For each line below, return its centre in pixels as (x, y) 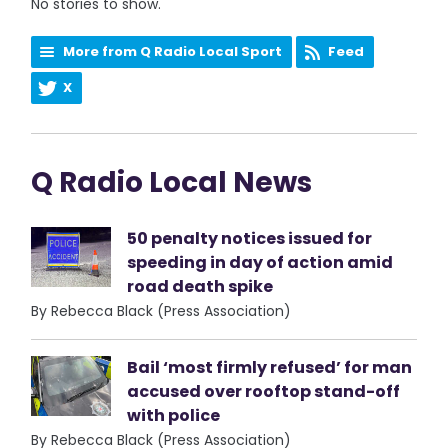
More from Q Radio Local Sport (173, 51)
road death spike (200, 286)
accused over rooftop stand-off (264, 391)
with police (174, 415)
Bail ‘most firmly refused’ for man (270, 367)
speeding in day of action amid (260, 262)
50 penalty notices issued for (250, 238)
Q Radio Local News (172, 182)
